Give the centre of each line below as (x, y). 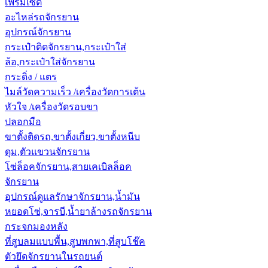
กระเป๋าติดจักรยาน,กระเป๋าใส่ (66, 47)
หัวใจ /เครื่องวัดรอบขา (51, 106)
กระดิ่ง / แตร (31, 77)
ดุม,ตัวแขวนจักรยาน (47, 151)
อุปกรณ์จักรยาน (38, 32)
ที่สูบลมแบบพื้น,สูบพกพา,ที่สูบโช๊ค (75, 241)
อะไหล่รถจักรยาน (42, 17)
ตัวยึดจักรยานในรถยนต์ (54, 256)
